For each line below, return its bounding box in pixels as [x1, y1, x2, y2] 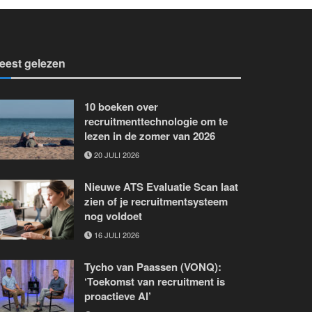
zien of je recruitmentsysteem [84, 193, 228, 209]
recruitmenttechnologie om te [84, 113, 228, 129]
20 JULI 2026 [92, 148, 139, 160]
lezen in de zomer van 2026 [84, 127, 215, 143]
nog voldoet [84, 208, 142, 224]
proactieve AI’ [84, 288, 151, 304]
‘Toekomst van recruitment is [84, 273, 225, 289]
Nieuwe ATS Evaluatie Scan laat [84, 178, 238, 194]
